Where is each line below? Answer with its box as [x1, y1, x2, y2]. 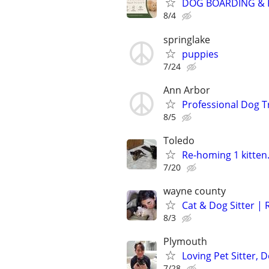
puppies [182, 47, 219, 61]
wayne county [163, 184, 226, 198]
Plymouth [163, 235, 207, 249]
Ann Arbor [163, 83, 210, 97]
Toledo [163, 133, 195, 147]
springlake [163, 32, 210, 46]
